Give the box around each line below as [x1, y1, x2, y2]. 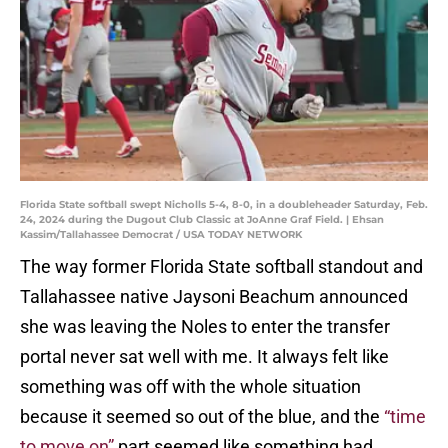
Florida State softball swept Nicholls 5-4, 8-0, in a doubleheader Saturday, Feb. [20, 198, 428, 212]
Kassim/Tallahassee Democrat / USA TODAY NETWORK [20, 228, 302, 242]
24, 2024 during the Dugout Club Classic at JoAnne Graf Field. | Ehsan [20, 213, 384, 227]
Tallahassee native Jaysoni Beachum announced [20, 286, 408, 308]
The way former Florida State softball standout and [20, 256, 423, 278]
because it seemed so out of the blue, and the [20, 406, 384, 428]
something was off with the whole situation [20, 376, 361, 398]
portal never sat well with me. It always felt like [20, 346, 389, 368]
